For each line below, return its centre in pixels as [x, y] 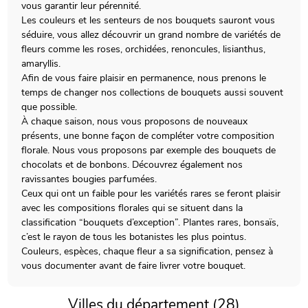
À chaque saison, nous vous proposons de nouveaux [135, 121]
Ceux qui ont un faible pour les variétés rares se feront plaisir [151, 193]
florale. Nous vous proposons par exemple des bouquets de [149, 150]
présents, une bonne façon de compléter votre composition [148, 135]
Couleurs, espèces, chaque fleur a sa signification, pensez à [147, 251]
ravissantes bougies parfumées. [89, 179]
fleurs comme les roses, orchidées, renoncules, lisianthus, [144, 49]
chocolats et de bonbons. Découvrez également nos [132, 164]
